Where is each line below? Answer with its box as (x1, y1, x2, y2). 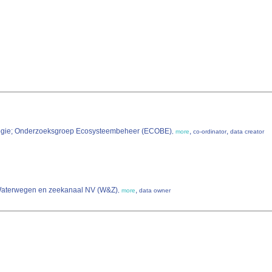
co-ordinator (193, 128, 226, 135)
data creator (230, 128, 264, 135)
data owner (139, 187, 171, 194)
